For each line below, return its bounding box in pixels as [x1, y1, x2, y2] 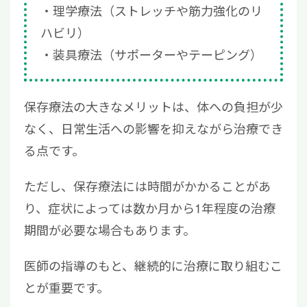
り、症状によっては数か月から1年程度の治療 [24, 199, 275, 217]
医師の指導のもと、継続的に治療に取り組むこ [24, 256, 282, 275]
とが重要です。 [24, 278, 109, 297]
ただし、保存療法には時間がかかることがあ [24, 177, 271, 195]
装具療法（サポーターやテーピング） [53, 45, 262, 64]
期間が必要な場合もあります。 [24, 221, 195, 239]
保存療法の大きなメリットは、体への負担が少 [24, 97, 283, 116]
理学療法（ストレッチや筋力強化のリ [53, 1, 262, 20]
